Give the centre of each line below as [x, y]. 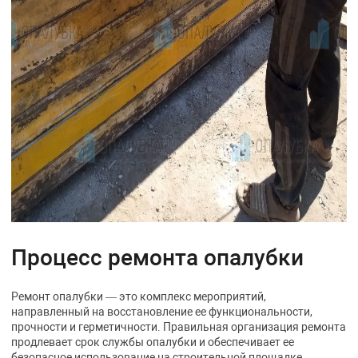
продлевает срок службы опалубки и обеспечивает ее [153, 342]
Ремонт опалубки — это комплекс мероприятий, [139, 296]
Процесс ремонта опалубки [158, 257]
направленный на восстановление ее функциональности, [162, 311]
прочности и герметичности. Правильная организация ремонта [179, 326]
